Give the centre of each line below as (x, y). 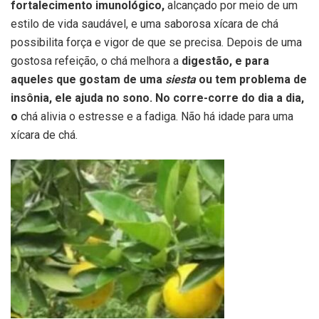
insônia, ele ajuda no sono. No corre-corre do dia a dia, (157, 98)
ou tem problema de (251, 79)
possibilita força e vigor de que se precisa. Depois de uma (156, 42)
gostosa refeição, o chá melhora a (96, 61)
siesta (181, 79)
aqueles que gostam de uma (88, 79)
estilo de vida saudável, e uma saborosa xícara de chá (145, 23)
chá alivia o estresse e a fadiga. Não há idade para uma (157, 116)
